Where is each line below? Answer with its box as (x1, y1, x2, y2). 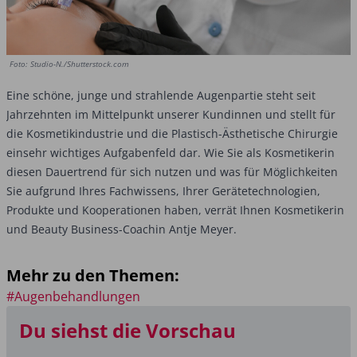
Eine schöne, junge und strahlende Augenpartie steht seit (6, 88, 316, 103)
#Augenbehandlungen (6, 288, 140, 305)
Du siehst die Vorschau (19, 317, 236, 343)
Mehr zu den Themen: (6, 265, 179, 286)
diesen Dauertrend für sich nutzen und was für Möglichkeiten (6, 164, 338, 179)
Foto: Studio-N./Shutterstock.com (10, 58, 129, 69)
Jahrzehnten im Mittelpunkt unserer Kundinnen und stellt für (6, 107, 335, 122)
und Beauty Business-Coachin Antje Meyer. (6, 222, 240, 237)
